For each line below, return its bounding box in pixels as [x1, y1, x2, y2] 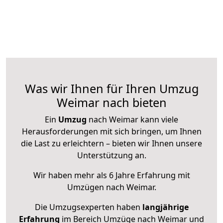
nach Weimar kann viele [87, 114, 178, 125]
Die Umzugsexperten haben [34, 202, 142, 213]
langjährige [142, 202, 189, 213]
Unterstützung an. [77, 150, 146, 161]
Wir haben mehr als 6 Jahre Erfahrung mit [33, 170, 190, 181]
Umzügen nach [67, 182, 126, 193]
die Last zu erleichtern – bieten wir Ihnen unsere [21, 138, 202, 149]
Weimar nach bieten [56, 95, 167, 111]
